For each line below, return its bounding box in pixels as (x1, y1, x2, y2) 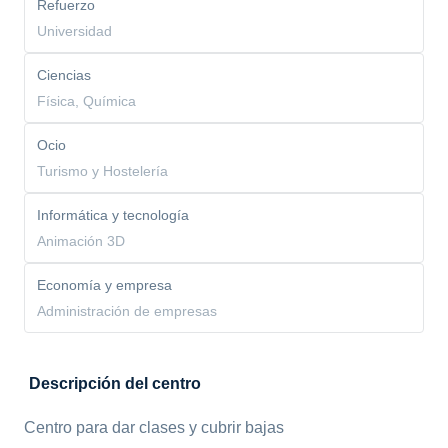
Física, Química (37, 93, 136, 109)
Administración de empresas (37, 303, 217, 319)
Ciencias (37, 67, 91, 83)
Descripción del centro (29, 375, 201, 392)
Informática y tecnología (37, 207, 189, 223)
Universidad (37, 23, 112, 39)
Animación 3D (37, 233, 125, 249)
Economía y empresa (37, 277, 172, 293)
